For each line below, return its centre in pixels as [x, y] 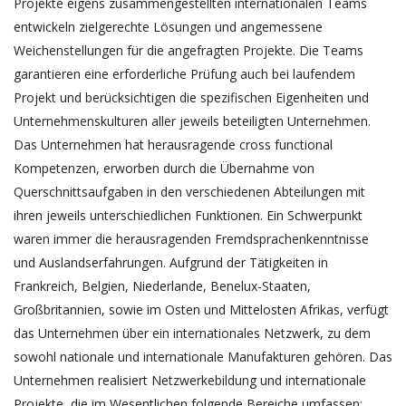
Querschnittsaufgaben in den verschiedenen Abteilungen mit [189, 192]
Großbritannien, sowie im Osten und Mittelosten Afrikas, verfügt [201, 309]
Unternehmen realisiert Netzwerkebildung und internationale [190, 380]
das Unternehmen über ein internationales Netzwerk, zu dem [192, 333]
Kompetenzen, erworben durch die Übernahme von [164, 168]
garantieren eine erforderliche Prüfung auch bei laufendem [184, 74]
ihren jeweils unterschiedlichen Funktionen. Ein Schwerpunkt [188, 215]
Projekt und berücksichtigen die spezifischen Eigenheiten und [191, 97]
